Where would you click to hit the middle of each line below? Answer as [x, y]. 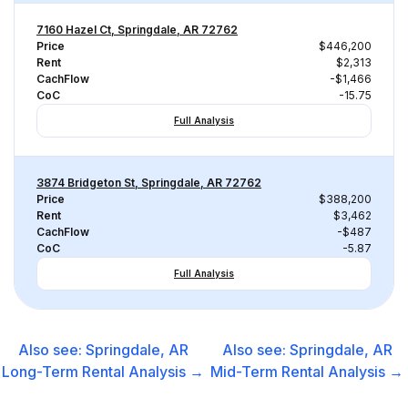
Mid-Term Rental [268, 372]
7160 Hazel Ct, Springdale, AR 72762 [137, 30]
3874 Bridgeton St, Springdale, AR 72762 [149, 183]
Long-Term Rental [64, 372]
